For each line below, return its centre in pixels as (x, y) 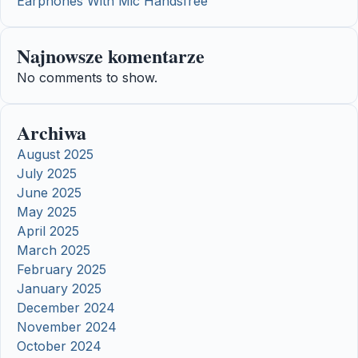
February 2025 (62, 270)
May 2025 (47, 212)
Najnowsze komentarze (111, 56)
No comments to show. (87, 78)
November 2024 (67, 327)
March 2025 (54, 251)
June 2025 (49, 193)
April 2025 (48, 231)
